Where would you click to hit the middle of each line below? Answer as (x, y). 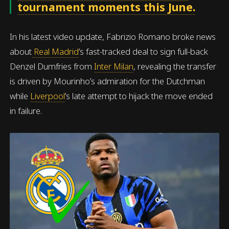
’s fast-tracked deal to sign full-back (144, 51)
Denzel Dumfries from (52, 66)
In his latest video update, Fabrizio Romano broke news (113, 36)
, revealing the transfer (175, 66)
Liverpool (48, 96)
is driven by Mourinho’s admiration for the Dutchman (108, 81)
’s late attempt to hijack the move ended (139, 96)
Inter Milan (114, 66)
